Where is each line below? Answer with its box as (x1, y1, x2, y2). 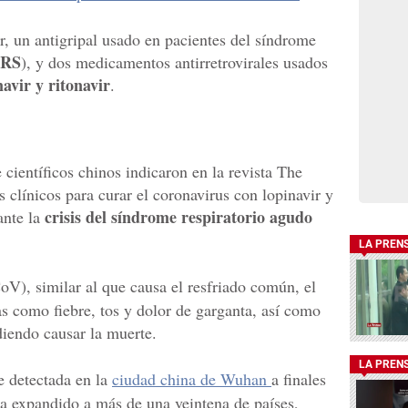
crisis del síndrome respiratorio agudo (45, 205, 312, 229)
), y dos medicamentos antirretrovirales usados (21, 51, 328, 74)
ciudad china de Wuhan (112, 368, 271, 391)
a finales (271, 368, 326, 391)
